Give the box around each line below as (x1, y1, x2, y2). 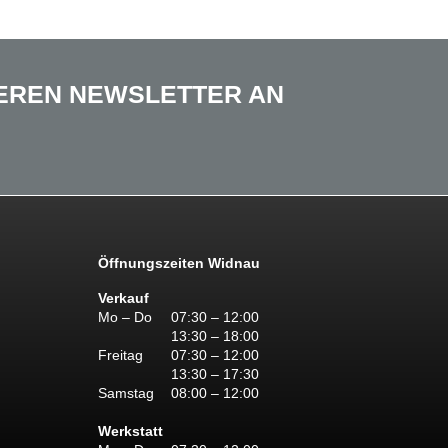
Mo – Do (98, 309, 153, 326)
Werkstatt (98, 423, 164, 440)
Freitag (98, 347, 144, 364)
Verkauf (98, 290, 150, 307)
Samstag (98, 385, 155, 402)
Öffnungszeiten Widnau (98, 255, 261, 272)
